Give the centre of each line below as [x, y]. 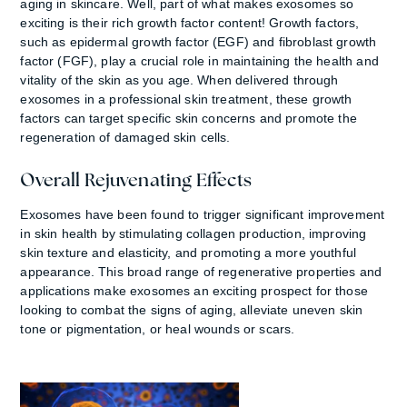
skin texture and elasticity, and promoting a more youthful [189, 252]
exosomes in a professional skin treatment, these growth [186, 99]
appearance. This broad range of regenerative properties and [201, 271]
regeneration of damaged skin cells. [125, 137]
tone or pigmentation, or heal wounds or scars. [158, 328]
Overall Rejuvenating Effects [136, 179]
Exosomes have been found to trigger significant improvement [203, 214]
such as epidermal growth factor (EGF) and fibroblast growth [199, 41]
